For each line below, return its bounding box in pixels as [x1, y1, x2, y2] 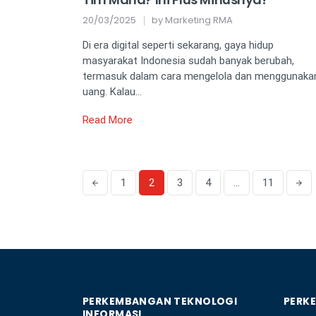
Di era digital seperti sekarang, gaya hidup [83, 39, 274, 52]
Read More [83, 114, 133, 127]
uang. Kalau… [83, 85, 142, 99]
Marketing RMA [165, 13, 233, 28]
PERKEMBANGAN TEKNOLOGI [83, 294, 238, 309]
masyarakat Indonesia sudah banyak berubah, [83, 54, 294, 68]
